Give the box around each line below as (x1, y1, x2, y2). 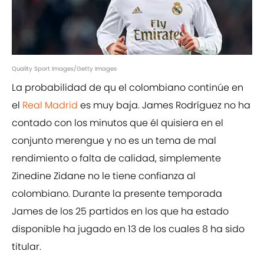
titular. (12, 240, 41, 254)
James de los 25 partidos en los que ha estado (12, 204, 229, 219)
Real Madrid (22, 98, 78, 113)
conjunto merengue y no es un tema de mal (12, 134, 216, 148)
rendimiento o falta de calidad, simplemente (12, 151, 221, 166)
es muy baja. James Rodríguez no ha (78, 98, 250, 113)
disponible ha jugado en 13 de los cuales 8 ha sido (12, 222, 245, 236)
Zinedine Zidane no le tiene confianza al (12, 169, 196, 183)
